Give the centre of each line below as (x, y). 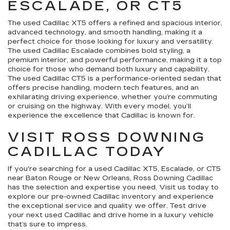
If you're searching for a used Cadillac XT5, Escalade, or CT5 (114, 169)
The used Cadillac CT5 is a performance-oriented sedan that (114, 79)
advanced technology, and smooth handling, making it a (105, 33)
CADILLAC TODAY (87, 152)
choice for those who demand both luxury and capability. (109, 70)
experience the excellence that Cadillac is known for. (101, 116)
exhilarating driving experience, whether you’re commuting (112, 97)
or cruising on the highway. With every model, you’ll (99, 107)
